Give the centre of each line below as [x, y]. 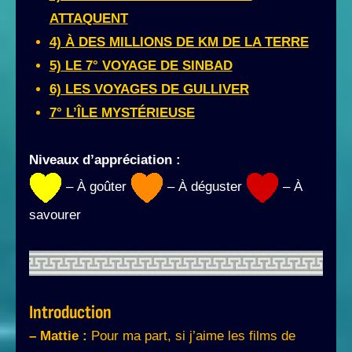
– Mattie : [58, 336]
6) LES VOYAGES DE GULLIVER [149, 90]
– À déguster [205, 187]
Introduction [70, 313]
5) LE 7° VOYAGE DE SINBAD [141, 66]
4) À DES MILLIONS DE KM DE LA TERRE [179, 42]
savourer [55, 215]
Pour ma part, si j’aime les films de [191, 336]
